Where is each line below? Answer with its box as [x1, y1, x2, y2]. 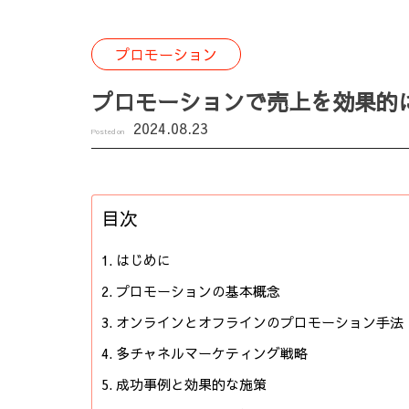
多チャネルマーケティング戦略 [116, 343, 308, 362]
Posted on [91, 126, 124, 136]
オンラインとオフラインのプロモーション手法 [116, 312, 404, 331]
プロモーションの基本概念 [116, 281, 280, 300]
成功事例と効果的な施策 [116, 374, 267, 393]
